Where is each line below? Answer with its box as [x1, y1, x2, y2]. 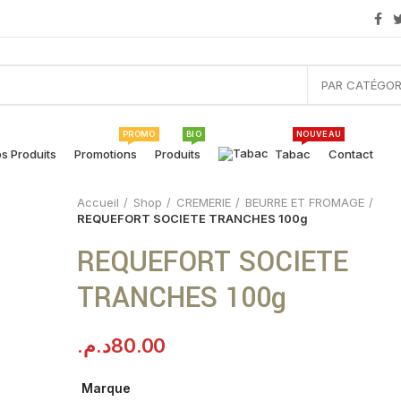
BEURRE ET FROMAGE [245, 195, 365, 209]
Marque [81, 380, 132, 396]
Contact [328, 146, 373, 161]
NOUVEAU [296, 129, 342, 139]
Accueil [77, 195, 120, 209]
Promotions [74, 146, 137, 161]
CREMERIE [176, 195, 232, 209]
